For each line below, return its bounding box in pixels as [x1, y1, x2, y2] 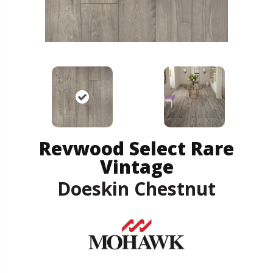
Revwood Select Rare [39, 135, 234, 161]
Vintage [99, 154, 174, 179]
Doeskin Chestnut [57, 175, 216, 201]
